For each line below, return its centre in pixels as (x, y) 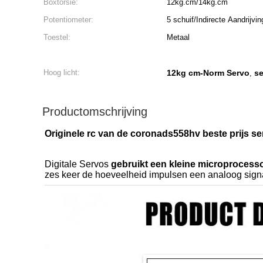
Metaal (178, 37)
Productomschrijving (95, 112)
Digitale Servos (78, 164)
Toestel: (57, 37)
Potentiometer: (68, 20)
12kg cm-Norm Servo (208, 73)
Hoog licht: (62, 73)
